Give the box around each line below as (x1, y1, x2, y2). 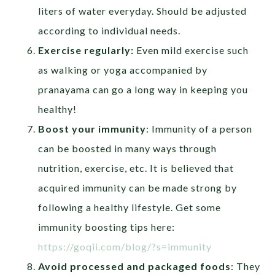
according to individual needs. (38, 24, 181, 36)
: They (231, 260, 261, 272)
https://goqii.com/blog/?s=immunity (38, 240, 212, 252)
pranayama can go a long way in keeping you (38, 83, 249, 95)
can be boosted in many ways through (38, 142, 217, 154)
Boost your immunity (38, 122, 147, 134)
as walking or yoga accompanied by (38, 63, 208, 76)
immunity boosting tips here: (38, 220, 176, 233)
